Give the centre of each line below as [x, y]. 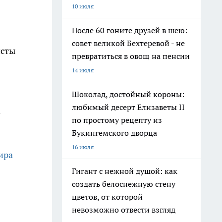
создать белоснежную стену [124, 184]
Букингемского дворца [114, 133]
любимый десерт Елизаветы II [128, 107]
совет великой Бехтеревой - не [128, 43]
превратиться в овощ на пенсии [131, 56]
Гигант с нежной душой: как [125, 171]
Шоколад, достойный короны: [128, 94]
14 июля [83, 70]
